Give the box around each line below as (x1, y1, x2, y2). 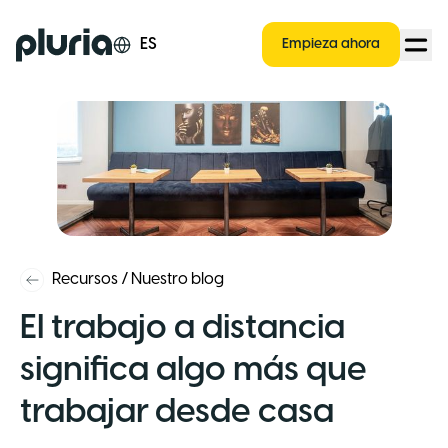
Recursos (52, 270, 118, 288)
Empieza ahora (282, 37, 380, 52)
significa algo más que (20, 352, 367, 389)
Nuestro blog (131, 270, 224, 288)
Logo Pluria (15, 29, 96, 47)
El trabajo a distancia (20, 310, 345, 347)
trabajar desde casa (20, 394, 334, 431)
